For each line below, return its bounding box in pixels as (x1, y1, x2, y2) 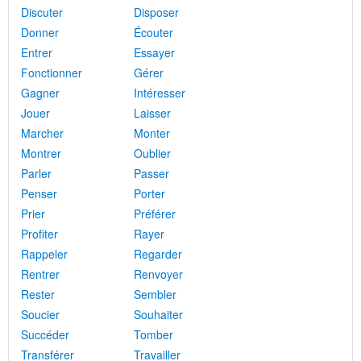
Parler (21, 165, 52, 181)
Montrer (21, 145, 61, 161)
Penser (21, 185, 57, 201)
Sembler (134, 286, 176, 302)
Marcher (21, 125, 64, 141)
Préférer (134, 205, 176, 222)
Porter (134, 185, 165, 201)
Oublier (134, 145, 171, 161)
